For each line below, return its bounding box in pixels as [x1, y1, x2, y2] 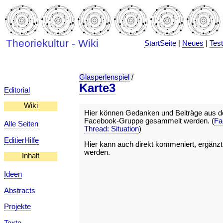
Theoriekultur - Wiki [5, 37, 99, 49]
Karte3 [79, 81, 115, 95]
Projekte [4, 203, 31, 211]
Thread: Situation [84, 125, 139, 133]
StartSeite [144, 39, 177, 47]
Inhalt [22, 152, 39, 160]
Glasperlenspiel [79, 73, 129, 81]
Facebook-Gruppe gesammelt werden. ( [84, 117, 214, 125]
